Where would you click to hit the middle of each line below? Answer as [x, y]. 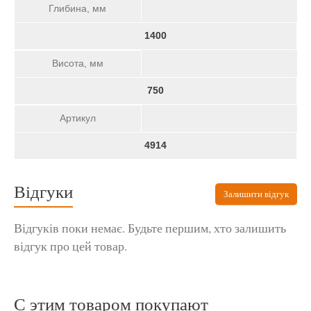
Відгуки [43, 191]
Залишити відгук [256, 193]
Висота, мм [77, 64]
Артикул [77, 118]
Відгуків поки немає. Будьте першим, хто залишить [150, 228]
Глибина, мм [78, 9]
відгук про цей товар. [70, 246]
